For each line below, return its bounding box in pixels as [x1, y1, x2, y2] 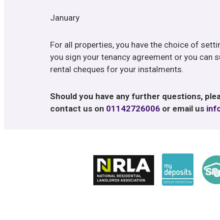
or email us [160, 104, 206, 113]
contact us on [50, 104, 106, 113]
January [50, 13, 80, 23]
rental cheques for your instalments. [50, 64, 184, 74]
